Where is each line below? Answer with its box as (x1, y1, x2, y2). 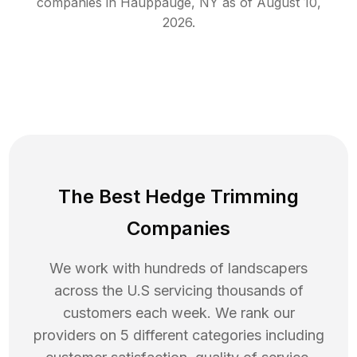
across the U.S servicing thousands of (53, 282, 304, 300)
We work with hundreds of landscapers (49, 260, 308, 277)
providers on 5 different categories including (33, 327, 324, 344)
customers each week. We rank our (62, 304, 295, 322)
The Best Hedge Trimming (58, 185, 299, 209)
